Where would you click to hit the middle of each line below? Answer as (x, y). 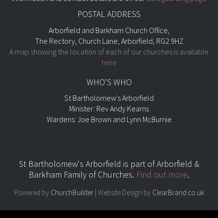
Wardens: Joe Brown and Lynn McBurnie (109, 119)
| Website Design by (123, 192)
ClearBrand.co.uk (178, 192)
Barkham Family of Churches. (82, 174)
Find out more (162, 174)
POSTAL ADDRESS (109, 14)
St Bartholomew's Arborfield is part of (88, 164)
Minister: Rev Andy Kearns (109, 109)
